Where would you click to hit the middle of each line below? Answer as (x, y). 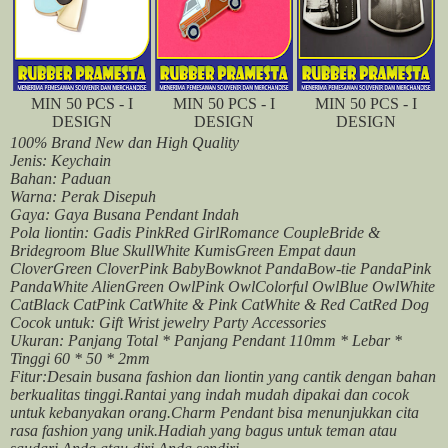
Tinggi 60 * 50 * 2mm (80, 359)
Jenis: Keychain (62, 161)
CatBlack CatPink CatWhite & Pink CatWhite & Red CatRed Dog (221, 305)
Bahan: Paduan (62, 179)
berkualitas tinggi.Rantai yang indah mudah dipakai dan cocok (209, 395)
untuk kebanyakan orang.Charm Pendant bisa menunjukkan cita (214, 413)
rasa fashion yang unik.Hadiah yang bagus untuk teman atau (203, 431)
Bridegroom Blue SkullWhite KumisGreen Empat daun (183, 251)
